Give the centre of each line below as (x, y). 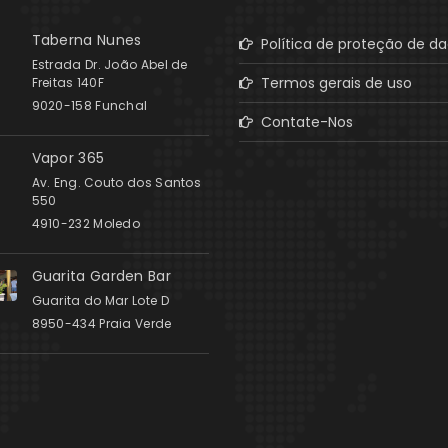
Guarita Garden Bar (101, 275)
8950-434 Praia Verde (101, 323)
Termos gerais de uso (332, 83)
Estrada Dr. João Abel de (109, 64)
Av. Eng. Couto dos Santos (116, 182)
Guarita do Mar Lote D (100, 300)
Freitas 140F (68, 82)
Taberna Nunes (86, 39)
